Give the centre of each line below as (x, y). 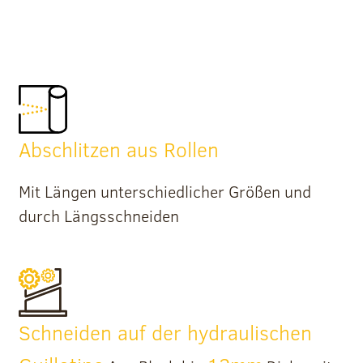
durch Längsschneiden (98, 215)
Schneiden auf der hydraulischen (165, 332)
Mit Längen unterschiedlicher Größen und (164, 191)
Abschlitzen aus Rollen (118, 149)
